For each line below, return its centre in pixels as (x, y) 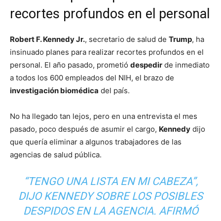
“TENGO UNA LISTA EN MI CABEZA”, (110, 182)
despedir (146, 65)
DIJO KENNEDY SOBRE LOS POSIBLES (110, 196)
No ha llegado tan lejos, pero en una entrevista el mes (104, 116)
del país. (114, 91)
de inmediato (186, 65)
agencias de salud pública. (56, 155)
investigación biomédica (54, 91)
